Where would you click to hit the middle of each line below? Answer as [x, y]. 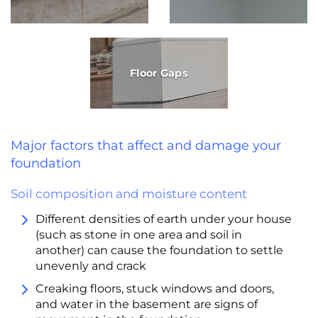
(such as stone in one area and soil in [139, 235]
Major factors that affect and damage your [146, 146]
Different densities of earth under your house [164, 219]
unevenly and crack [91, 266]
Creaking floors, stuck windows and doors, [155, 289]
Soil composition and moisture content [129, 194]
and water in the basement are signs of [147, 305]
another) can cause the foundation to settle [159, 251]
